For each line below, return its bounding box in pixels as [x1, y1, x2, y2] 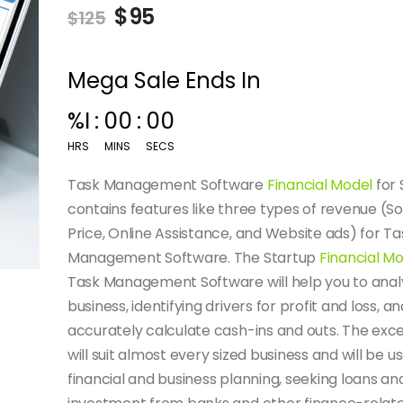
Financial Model [266, 174, 373, 195]
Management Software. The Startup [67, 246, 319, 268]
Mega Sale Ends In [67, 65, 261, 95]
